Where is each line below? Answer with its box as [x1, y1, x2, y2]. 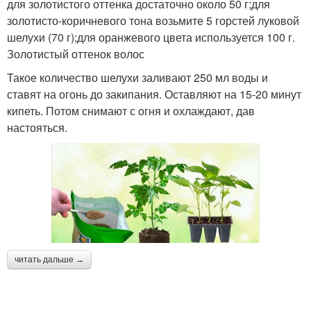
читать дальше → [15, 255, 84, 265]
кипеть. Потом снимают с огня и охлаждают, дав [7, 103, 255, 119]
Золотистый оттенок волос [7, 46, 144, 62]
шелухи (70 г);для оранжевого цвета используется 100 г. [7, 29, 295, 46]
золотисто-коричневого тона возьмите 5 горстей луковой [7, 12, 299, 29]
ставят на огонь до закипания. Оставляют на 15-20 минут [7, 86, 301, 103]
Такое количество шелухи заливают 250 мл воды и [7, 69, 268, 86]
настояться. [7, 119, 67, 136]
